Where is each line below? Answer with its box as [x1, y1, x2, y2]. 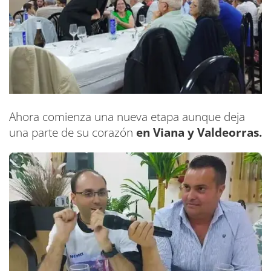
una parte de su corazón [9, 125, 133, 141]
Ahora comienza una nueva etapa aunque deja [9, 109, 245, 125]
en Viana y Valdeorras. [133, 125, 262, 141]
